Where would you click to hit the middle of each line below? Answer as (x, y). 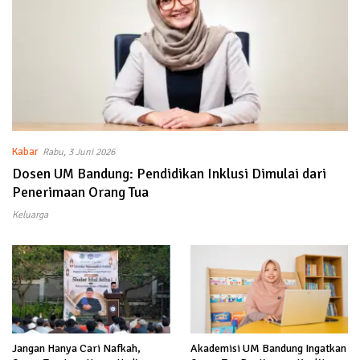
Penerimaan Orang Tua (80, 192)
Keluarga (30, 215)
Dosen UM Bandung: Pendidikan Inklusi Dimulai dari (169, 173)
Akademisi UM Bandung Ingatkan (268, 349)
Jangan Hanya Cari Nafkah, (76, 349)
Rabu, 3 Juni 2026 (79, 152)
